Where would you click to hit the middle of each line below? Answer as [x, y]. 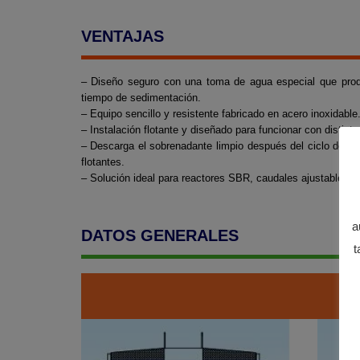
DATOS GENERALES [160, 236]
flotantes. [102, 162]
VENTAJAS [122, 37]
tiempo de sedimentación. [141, 98]
